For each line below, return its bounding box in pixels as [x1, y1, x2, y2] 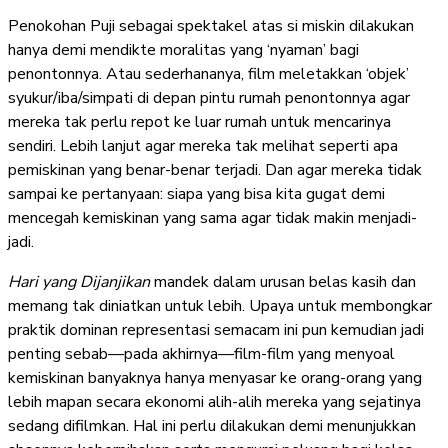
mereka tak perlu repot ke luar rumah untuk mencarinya [8, 110, 391, 133]
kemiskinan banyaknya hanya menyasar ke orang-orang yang [8, 366, 422, 389]
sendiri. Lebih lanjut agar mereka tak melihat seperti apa [8, 134, 398, 157]
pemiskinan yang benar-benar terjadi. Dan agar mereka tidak [8, 158, 422, 181]
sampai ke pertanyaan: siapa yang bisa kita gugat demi [8, 182, 385, 205]
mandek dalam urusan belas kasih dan [150, 270, 416, 293]
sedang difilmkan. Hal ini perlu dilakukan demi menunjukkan [8, 414, 416, 437]
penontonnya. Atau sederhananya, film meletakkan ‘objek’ [8, 62, 409, 85]
